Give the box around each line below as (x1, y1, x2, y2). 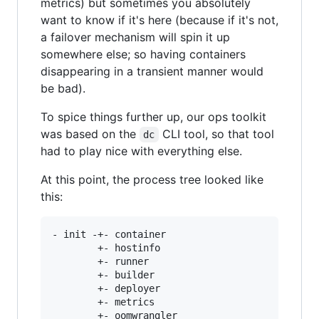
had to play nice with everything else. (41, 144, 242, 158)
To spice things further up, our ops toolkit (41, 110, 266, 124)
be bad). (41, 81, 85, 95)
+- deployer (52, 283, 160, 294)
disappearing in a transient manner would (41, 64, 263, 78)
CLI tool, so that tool (158, 127, 278, 141)
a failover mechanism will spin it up (41, 30, 230, 44)
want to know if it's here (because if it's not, (41, 13, 278, 27)
